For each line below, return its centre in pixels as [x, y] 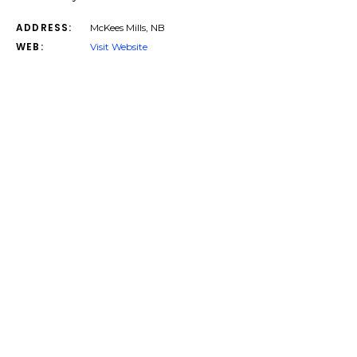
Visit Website [119, 47]
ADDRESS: [44, 27]
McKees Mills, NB [127, 27]
